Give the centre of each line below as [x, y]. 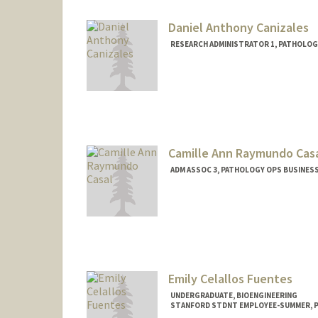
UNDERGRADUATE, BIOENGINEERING [234, 295]
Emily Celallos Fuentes [230, 278]
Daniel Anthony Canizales [238, 28]
